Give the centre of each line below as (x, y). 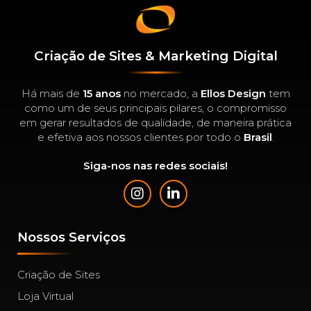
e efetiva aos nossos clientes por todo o (140, 137)
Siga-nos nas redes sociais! (155, 165)
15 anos (101, 93)
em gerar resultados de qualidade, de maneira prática (155, 122)
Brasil (258, 137)
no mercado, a (160, 93)
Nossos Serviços (72, 237)
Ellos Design (233, 93)
